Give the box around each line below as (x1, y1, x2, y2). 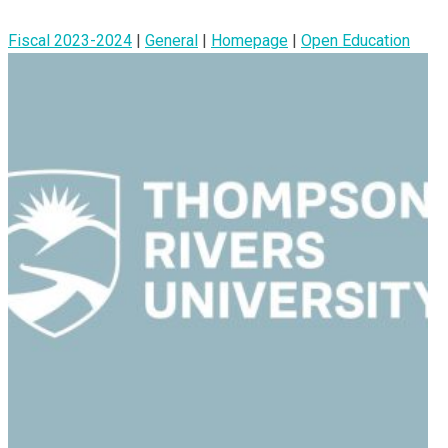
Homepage (211, 30, 288, 50)
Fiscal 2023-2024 (8, 30, 132, 50)
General (145, 30, 198, 50)
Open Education (301, 30, 410, 50)
